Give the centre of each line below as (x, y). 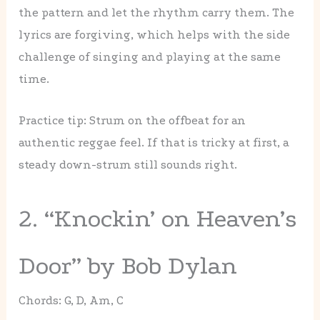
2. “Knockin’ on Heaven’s (158, 219)
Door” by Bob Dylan (128, 266)
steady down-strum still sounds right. (128, 165)
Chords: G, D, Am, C (71, 301)
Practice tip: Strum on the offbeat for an (132, 121)
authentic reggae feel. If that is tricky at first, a (154, 143)
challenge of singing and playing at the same (150, 56)
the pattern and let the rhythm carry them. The (157, 12)
